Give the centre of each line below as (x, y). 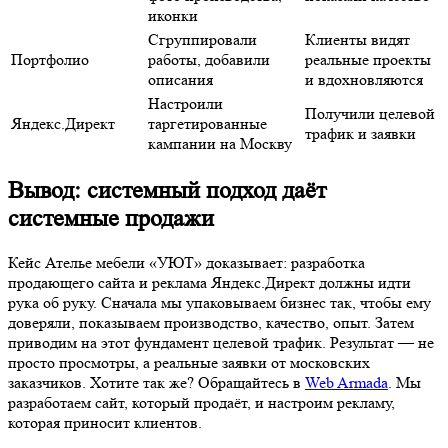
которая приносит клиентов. (105, 422)
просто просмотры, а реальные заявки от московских (189, 362)
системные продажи (111, 218)
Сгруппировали (202, 39)
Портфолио (50, 59)
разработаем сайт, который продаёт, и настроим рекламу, (201, 402)
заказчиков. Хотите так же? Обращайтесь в (156, 382)
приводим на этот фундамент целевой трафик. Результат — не (221, 342)
